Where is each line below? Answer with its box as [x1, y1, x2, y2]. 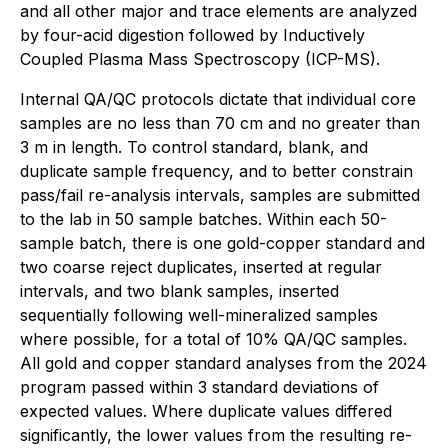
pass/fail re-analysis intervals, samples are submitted [20, 185, 420, 205]
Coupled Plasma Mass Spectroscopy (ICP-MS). [20, 49, 380, 69]
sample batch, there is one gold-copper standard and [20, 233, 425, 253]
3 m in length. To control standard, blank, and [20, 137, 368, 157]
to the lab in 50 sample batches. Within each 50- [20, 209, 387, 229]
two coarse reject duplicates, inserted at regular [20, 257, 382, 277]
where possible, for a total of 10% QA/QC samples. [20, 329, 407, 349]
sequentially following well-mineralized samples [20, 305, 378, 325]
